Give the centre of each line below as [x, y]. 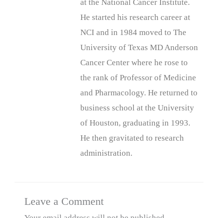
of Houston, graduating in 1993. [135, 123]
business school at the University [137, 108]
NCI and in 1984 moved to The [133, 32]
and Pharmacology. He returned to [139, 93]
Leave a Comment [64, 202]
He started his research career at [135, 17]
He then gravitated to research [132, 138]
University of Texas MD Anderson [139, 47]
